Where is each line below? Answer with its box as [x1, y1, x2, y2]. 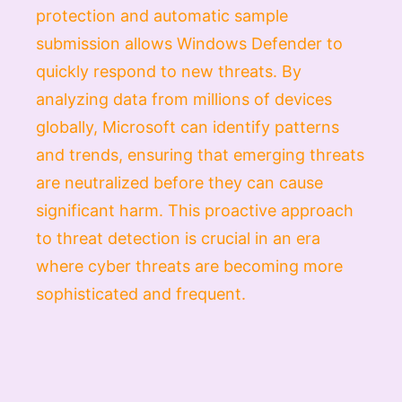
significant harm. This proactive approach [36, 200, 354, 220]
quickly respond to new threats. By [36, 61, 301, 81]
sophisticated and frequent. [36, 284, 246, 303]
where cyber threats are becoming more [36, 256, 343, 275]
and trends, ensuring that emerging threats [36, 144, 364, 164]
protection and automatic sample [36, 5, 288, 25]
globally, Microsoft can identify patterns [36, 117, 339, 136]
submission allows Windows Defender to [36, 33, 343, 53]
